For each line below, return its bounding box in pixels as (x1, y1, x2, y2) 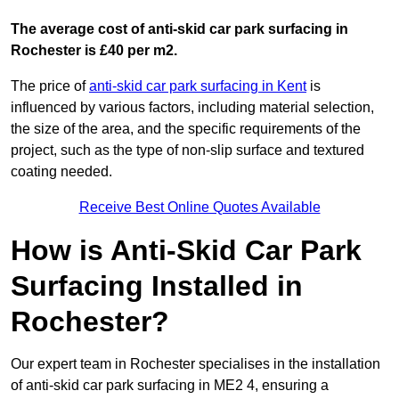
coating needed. (11, 164, 112, 180)
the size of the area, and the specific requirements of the (11, 121, 361, 137)
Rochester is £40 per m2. (11, 43, 177, 59)
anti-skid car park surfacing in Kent (89, 78, 306, 94)
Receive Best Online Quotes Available (78, 199, 321, 216)
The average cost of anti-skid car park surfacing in (11, 21, 348, 37)
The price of (11, 78, 89, 94)
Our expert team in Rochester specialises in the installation (11, 356, 380, 372)
